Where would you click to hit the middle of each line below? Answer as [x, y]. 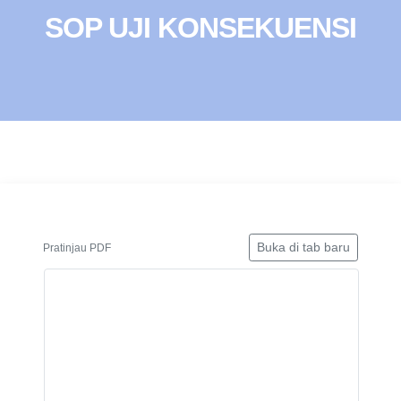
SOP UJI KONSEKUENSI [200, 28]
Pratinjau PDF [77, 247]
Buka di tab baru [303, 247]
